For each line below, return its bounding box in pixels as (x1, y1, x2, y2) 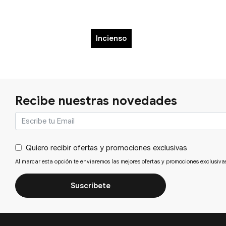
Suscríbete (70, 181, 110, 190)
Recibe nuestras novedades (15, 93, 177, 108)
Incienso (95, 33, 127, 43)
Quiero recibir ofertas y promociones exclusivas (26, 143, 187, 152)
